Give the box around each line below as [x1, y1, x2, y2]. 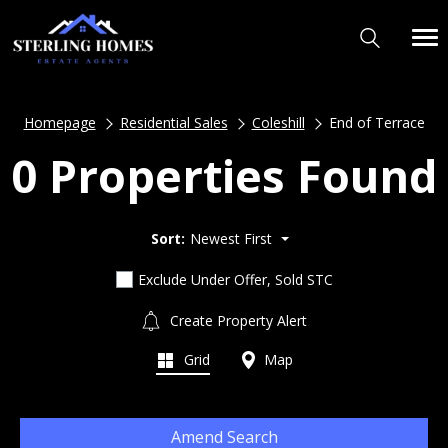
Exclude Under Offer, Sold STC [137, 269, 333, 289]
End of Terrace [328, 113, 425, 132]
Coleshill [251, 113, 305, 132]
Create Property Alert [166, 310, 307, 330]
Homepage [23, 113, 96, 132]
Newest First [190, 228, 272, 248]
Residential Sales [119, 113, 228, 132]
